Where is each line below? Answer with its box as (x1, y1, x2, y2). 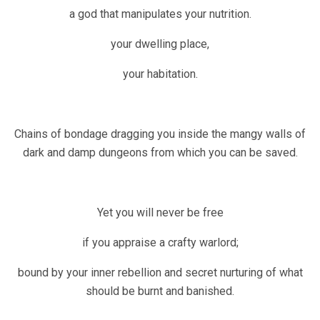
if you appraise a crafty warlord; (81, 236, 239, 250)
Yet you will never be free (96, 206, 224, 220)
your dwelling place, (111, 37, 209, 51)
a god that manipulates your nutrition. (69, 7, 251, 21)
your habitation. (122, 67, 198, 81)
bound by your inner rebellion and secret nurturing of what (17, 266, 303, 280)
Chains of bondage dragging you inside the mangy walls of (14, 127, 306, 141)
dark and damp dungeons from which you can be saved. (22, 146, 298, 160)
